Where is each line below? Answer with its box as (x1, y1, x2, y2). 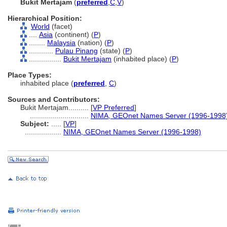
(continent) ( (53, 30, 94, 39)
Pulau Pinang (55, 47, 98, 55)
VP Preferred (93, 103, 134, 111)
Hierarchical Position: (8, 14, 82, 22)
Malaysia (47, 39, 75, 47)
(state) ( (98, 47, 125, 55)
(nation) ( (75, 39, 107, 47)
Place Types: (8, 71, 52, 79)
